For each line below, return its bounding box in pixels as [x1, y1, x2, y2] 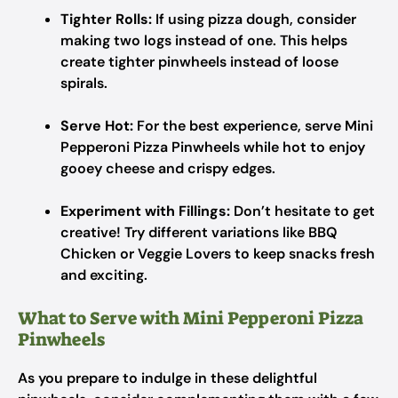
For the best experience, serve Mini [133, 116, 373, 135]
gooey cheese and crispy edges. [60, 159, 275, 178]
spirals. [60, 74, 107, 92]
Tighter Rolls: [60, 10, 152, 28]
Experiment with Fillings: [60, 202, 230, 220]
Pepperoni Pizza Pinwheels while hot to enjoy [60, 138, 365, 156]
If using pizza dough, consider [152, 10, 356, 28]
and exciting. [60, 266, 147, 284]
